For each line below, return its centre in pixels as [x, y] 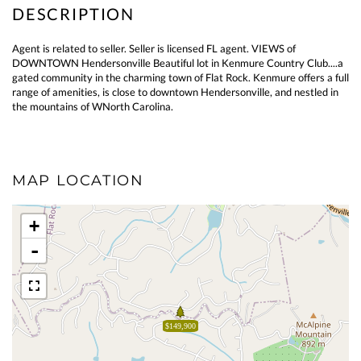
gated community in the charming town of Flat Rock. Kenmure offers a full [180, 77]
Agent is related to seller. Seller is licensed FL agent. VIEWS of [154, 48]
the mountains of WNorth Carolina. [93, 106]
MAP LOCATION [78, 180]
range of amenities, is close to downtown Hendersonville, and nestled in [175, 92]
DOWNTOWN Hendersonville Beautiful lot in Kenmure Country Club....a [178, 63]
